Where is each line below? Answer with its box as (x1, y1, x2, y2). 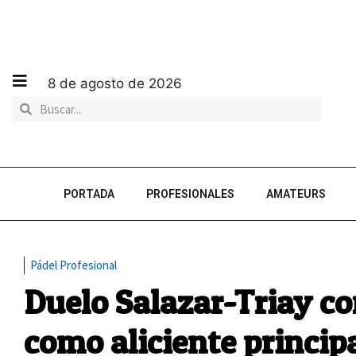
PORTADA (64, 188, 114, 200)
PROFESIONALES (146, 188, 234, 200)
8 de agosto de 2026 (48, 75, 182, 91)
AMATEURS (266, 188, 326, 200)
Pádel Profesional (30, 257, 117, 273)
